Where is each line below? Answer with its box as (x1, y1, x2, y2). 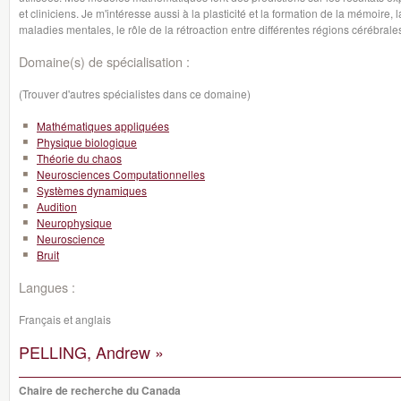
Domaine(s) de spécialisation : (19, 52, 190, 71)
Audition (37, 199, 77, 214)
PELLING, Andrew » (19, 340, 164, 363)
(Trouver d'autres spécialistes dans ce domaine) (19, 86, 251, 101)
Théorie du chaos (37, 150, 122, 166)
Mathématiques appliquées (37, 118, 169, 133)
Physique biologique (37, 134, 137, 149)
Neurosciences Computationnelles (37, 166, 205, 182)
